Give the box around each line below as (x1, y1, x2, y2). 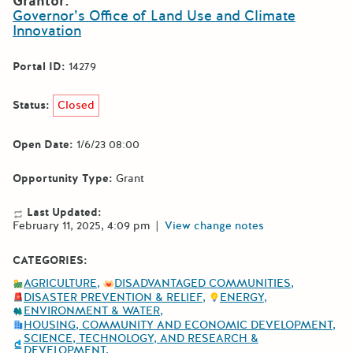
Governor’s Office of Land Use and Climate (13, 6, 295, 25)
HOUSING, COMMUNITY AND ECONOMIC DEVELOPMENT (24, 317, 333, 333)
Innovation (13, 20, 81, 40)
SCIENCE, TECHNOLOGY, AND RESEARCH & (23, 331, 258, 347)
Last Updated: (24, 204, 102, 220)
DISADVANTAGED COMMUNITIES (114, 276, 291, 292)
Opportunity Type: (13, 170, 113, 186)
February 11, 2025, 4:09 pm (13, 218, 153, 234)
